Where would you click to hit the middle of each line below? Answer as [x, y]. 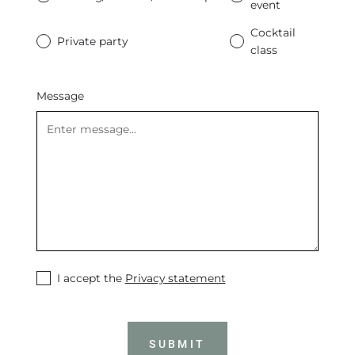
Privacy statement [175, 279]
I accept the [91, 279]
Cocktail [273, 33]
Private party [92, 42]
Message [60, 95]
